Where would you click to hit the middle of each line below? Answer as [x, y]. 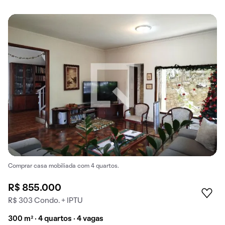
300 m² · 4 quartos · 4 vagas [56, 219]
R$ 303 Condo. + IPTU [45, 201]
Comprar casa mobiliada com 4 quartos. [64, 166]
